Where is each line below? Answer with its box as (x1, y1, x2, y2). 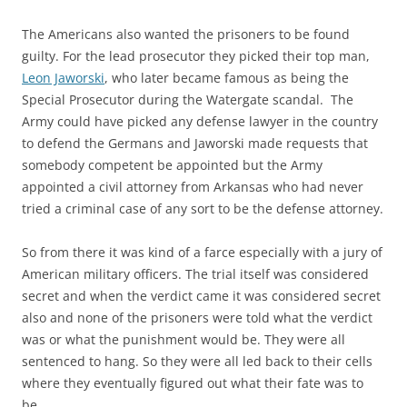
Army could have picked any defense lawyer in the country (22, 113, 378, 131)
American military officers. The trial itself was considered (22, 265, 369, 283)
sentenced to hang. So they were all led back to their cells (22, 352, 372, 371)
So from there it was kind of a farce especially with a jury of (22, 243, 382, 262)
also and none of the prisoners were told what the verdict (22, 309, 372, 327)
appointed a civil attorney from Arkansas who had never (22, 178, 363, 196)
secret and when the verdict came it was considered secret (22, 287, 381, 305)
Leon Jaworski (22, 69, 104, 87)
